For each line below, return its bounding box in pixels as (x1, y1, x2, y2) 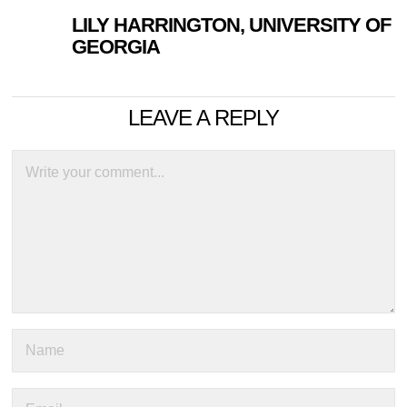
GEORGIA (72, 35, 161, 59)
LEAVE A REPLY (127, 105, 279, 131)
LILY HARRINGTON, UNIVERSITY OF (72, 14, 392, 37)
